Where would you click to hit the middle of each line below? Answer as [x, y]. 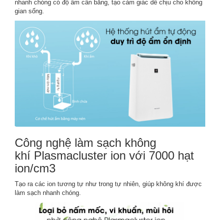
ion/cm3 [35, 168]
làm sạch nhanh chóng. [48, 192]
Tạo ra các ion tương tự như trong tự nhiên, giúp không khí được [108, 184]
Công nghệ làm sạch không [85, 142]
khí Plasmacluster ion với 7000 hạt [104, 155]
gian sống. [29, 11]
